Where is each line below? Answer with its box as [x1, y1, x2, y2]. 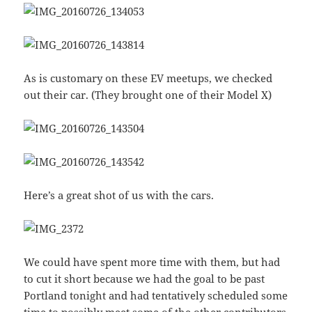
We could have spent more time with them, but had [24, 255, 281, 270]
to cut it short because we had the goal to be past [24, 272, 265, 286]
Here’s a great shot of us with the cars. [24, 188, 214, 203]
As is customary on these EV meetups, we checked [24, 71, 273, 86]
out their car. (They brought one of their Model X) [24, 88, 272, 102]
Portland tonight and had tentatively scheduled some [24, 288, 288, 303]
